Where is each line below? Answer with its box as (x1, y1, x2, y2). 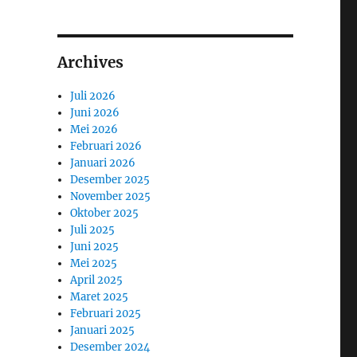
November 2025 (70, 189, 151, 203)
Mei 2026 (70, 122, 119, 136)
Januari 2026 (70, 155, 136, 170)
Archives (57, 52, 124, 72)
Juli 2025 (70, 222, 116, 237)
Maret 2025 (70, 289, 129, 304)
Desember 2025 (70, 172, 151, 186)
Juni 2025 (70, 239, 120, 253)
